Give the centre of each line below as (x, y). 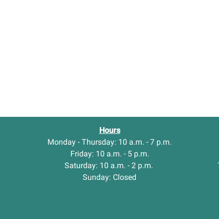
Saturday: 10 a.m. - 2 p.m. (109, 166)
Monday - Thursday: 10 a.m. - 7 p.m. (109, 142)
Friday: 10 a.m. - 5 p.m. (109, 154)
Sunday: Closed (109, 177)
